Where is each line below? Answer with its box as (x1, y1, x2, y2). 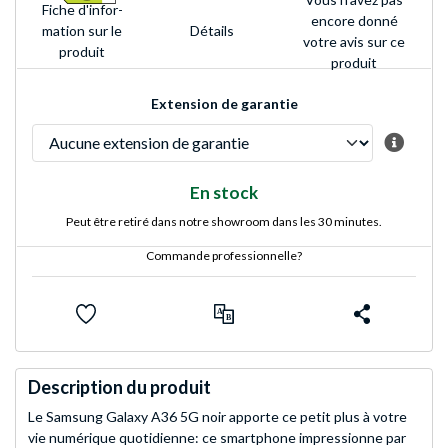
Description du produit (28, 375, 211, 398)
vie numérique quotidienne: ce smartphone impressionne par (28, 428, 406, 446)
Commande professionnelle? (146, 247, 302, 263)
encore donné (310, 11, 398, 29)
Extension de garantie (150, 94, 298, 112)
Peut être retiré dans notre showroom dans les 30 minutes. (66, 213, 382, 229)
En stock (190, 181, 258, 203)
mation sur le (42, 22, 123, 40)
